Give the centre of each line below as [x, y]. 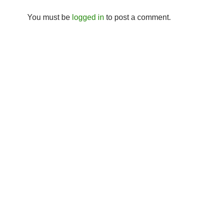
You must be [50, 17]
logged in [88, 17]
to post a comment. [137, 17]
